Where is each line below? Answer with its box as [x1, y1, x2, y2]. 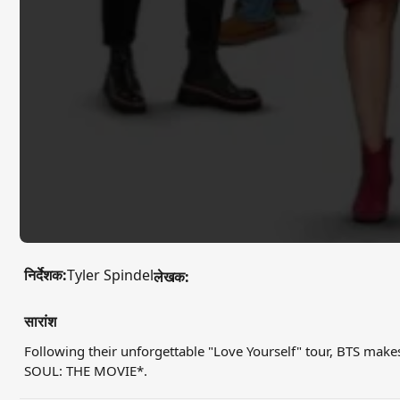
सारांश [23, 312, 56, 331]
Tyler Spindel [66, 265, 154, 286]
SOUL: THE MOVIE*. [23, 362, 147, 379]
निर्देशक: [23, 265, 67, 286]
